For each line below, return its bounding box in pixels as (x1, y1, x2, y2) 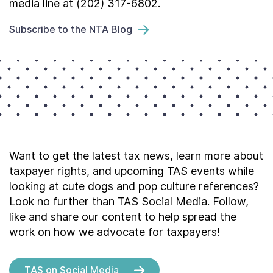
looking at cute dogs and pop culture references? (9, 180, 259, 193)
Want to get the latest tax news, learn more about (9, 149, 263, 162)
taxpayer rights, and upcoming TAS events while (9, 165, 254, 177)
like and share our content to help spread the (9, 210, 236, 223)
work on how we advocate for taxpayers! (9, 225, 220, 238)
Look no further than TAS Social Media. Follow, (9, 195, 249, 208)
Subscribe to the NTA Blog (9, 23, 132, 35)
